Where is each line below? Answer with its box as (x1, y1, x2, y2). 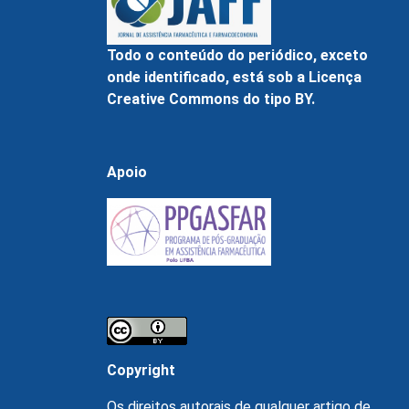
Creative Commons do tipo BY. (107, 90, 315, 109)
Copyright (107, 362, 175, 380)
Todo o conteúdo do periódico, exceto (107, 47, 368, 65)
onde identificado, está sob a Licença (107, 68, 362, 87)
